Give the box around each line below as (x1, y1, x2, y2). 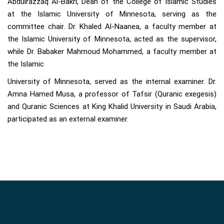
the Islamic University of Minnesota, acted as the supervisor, (7, 34, 216, 44)
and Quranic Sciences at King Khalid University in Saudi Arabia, (7, 102, 216, 111)
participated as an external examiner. (7, 114, 128, 124)
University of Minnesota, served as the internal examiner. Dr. (7, 77, 216, 86)
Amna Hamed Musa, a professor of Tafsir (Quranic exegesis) (7, 89, 216, 99)
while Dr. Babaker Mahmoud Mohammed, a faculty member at (7, 47, 216, 56)
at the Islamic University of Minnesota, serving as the (7, 9, 216, 19)
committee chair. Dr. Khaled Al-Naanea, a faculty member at (7, 22, 216, 31)
